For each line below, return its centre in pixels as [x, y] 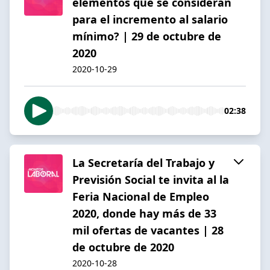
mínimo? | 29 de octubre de [147, 36]
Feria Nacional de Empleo [141, 196]
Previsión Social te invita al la [151, 179]
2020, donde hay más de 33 [144, 213]
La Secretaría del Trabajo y [143, 162]
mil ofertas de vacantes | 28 [148, 230]
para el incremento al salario [150, 19]
